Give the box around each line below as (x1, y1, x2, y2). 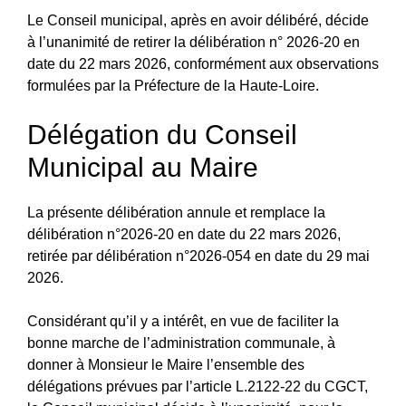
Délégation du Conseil (27, 119, 297, 150)
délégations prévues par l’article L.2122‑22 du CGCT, (27, 378, 368, 394)
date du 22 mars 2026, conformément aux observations (27, 55, 379, 72)
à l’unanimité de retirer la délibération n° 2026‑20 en (27, 34, 360, 50)
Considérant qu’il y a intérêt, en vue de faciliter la (27, 313, 339, 329)
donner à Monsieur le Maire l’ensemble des (27, 356, 304, 372)
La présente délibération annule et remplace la (27, 204, 325, 220)
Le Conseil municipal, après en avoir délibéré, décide (27, 12, 369, 28)
